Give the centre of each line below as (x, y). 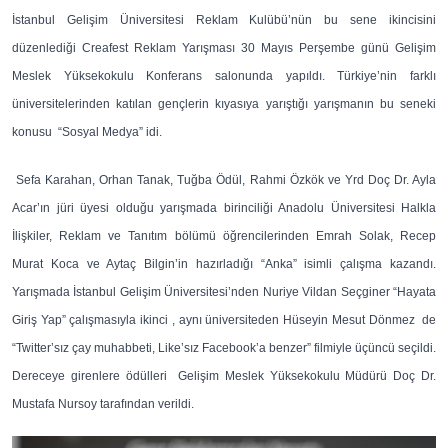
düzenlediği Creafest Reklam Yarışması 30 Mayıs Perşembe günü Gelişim (224, 48)
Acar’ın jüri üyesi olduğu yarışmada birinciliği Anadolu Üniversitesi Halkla (224, 208)
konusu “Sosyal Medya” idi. (87, 132)
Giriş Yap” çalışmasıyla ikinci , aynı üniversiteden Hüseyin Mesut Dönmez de (224, 320)
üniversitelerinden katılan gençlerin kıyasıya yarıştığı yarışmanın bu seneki (224, 104)
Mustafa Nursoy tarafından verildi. (103, 404)
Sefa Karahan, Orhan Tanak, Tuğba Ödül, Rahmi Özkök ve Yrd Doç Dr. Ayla (224, 180)
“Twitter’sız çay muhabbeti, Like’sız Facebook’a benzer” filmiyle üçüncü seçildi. (224, 348)
